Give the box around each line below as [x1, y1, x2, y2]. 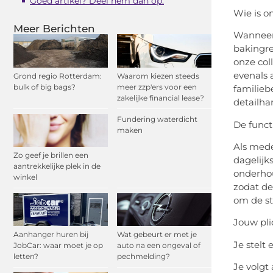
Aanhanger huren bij [13, 230, 88, 239]
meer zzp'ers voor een [117, 82, 197, 91]
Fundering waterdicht [117, 114, 197, 124]
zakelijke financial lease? [117, 93, 204, 102]
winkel [13, 172, 37, 182]
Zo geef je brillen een [13, 150, 88, 160]
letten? [13, 252, 38, 261]
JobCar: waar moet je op [13, 241, 103, 250]
